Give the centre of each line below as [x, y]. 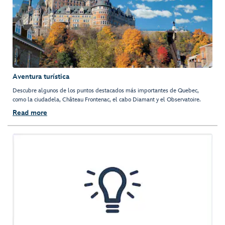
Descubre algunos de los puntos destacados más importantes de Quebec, [106, 91]
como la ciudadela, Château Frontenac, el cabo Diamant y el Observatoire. [107, 100]
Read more [30, 113]
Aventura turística [41, 77]
